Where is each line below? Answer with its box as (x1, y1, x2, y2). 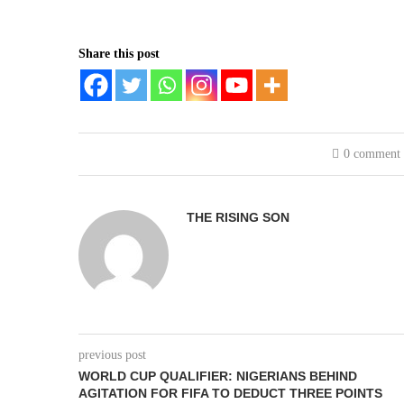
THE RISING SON (187, 210, 289, 225)
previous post (78, 348, 146, 362)
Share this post (78, 47, 160, 60)
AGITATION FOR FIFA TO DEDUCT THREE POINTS (78, 386, 382, 400)
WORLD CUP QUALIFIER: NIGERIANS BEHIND (78, 369, 357, 383)
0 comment (344, 147, 401, 161)
